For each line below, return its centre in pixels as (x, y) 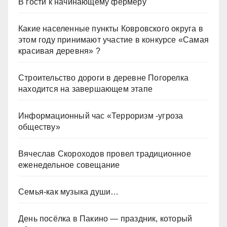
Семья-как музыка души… (69, 192)
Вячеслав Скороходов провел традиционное (105, 154)
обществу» (39, 127)
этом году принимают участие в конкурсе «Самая (114, 40)
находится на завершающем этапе (85, 89)
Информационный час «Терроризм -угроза (101, 116)
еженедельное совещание (69, 165)
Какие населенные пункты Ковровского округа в (111, 29)
